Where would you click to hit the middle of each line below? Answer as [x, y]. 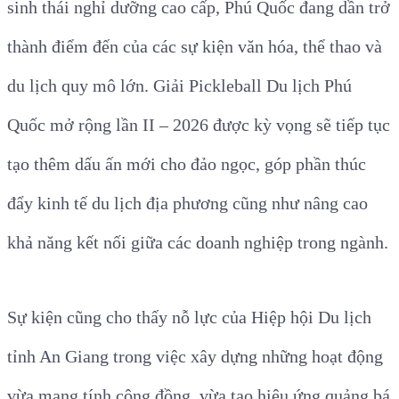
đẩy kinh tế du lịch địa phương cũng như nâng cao [187, 203]
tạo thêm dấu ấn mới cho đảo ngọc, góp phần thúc [187, 163]
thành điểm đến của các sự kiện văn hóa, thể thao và [195, 46]
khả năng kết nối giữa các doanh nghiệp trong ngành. [198, 242]
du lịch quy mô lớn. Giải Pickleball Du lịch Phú [179, 85]
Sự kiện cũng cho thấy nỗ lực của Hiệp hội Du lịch [189, 317]
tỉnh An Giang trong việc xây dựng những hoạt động [195, 356]
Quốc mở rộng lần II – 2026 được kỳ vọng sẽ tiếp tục [199, 124]
